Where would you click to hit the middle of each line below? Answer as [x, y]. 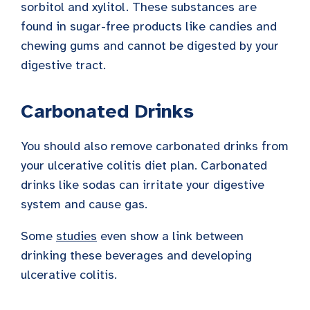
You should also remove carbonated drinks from [155, 146]
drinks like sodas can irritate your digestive [143, 185]
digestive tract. [63, 65]
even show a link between [170, 236]
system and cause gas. [84, 204]
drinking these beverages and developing [136, 256]
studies [76, 236]
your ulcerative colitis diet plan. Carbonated [144, 166]
